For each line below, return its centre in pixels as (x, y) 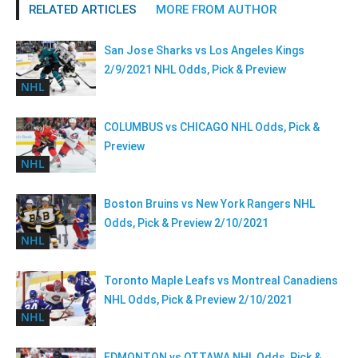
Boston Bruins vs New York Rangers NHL (209, 204)
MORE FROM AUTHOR (216, 10)
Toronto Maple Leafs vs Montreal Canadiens (221, 280)
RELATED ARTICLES (83, 10)
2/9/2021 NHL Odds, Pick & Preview (195, 70)
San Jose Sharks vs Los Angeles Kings (204, 50)
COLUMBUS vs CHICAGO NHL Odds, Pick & (212, 127)
